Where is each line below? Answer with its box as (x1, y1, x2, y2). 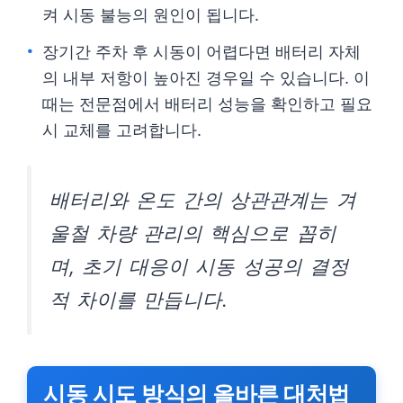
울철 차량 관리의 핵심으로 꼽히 (49, 221, 336, 245)
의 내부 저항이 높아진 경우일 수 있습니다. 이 (42, 68, 370, 87)
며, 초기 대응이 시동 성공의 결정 (49, 255, 349, 278)
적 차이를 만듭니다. (49, 288, 228, 311)
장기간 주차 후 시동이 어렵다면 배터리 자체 (42, 42, 361, 61)
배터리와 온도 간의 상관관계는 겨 (49, 188, 356, 211)
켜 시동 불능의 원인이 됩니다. (42, 5, 259, 24)
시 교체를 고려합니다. (42, 121, 201, 139)
